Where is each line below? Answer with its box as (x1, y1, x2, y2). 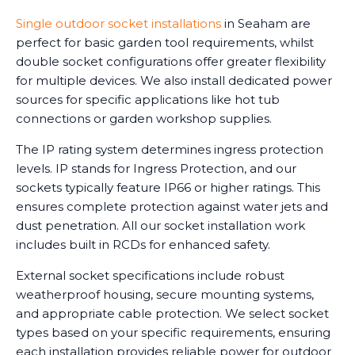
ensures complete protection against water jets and (16, 198, 328, 214)
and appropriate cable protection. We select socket (16, 305, 329, 321)
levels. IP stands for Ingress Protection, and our (16, 160, 296, 176)
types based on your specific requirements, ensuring (16, 324, 330, 340)
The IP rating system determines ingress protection (16, 141, 323, 157)
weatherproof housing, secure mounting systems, (16, 286, 314, 302)
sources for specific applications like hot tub (16, 91, 280, 107)
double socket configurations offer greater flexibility (16, 53, 326, 69)
